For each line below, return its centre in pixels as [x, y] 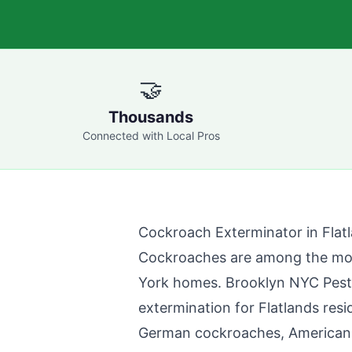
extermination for [198, 308]
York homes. [182, 282]
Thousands [151, 117]
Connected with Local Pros [151, 136]
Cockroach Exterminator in [230, 232]
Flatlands [289, 308]
